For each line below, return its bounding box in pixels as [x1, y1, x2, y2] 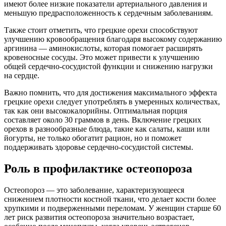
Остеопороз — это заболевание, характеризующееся [4, 186, 184, 195]
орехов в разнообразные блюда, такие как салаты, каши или [4, 125, 210, 134]
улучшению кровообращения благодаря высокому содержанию [4, 35, 222, 44]
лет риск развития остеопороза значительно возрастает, [4, 213, 194, 222]
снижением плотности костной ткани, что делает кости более [4, 195, 216, 204]
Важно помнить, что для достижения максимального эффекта [4, 88, 217, 97]
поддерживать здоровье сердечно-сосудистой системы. [4, 143, 193, 152]
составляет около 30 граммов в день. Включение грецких [4, 116, 201, 125]
